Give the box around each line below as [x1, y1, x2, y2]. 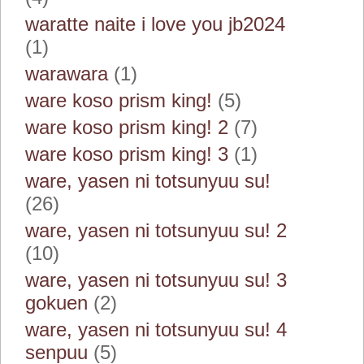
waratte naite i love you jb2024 [25, 13, 285, 35]
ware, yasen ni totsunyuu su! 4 [25, 318, 287, 340]
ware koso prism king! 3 [25, 143, 228, 165]
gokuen [25, 292, 88, 314]
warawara [25, 63, 108, 84]
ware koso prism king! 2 [25, 116, 228, 138]
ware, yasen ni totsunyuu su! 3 [25, 269, 287, 291]
